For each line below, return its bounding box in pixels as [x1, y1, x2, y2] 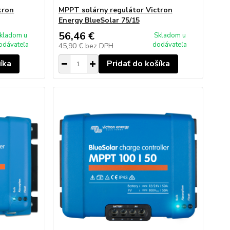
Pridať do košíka [106, 58, 170, 69]
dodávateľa [152, 40, 187, 49]
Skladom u [154, 31, 186, 40]
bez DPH [85, 41, 113, 51]
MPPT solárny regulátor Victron [58, 5, 172, 15]
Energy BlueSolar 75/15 [58, 15, 140, 25]
